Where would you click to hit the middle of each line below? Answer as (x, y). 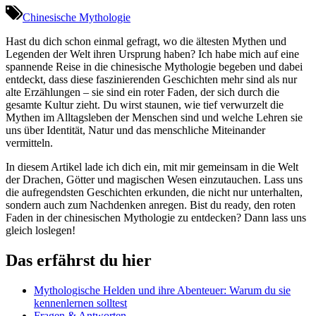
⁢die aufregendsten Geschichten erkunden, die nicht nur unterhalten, (154, 192)
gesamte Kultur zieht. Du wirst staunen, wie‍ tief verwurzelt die (145, 104)
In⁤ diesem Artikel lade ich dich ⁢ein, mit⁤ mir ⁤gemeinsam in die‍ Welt (152, 166)
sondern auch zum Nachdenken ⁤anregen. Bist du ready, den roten (151, 205)
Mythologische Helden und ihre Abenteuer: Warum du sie (162, 290)
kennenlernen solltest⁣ (80, 303)
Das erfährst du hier (79, 260)
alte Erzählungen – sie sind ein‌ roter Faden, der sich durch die (142, 92)
